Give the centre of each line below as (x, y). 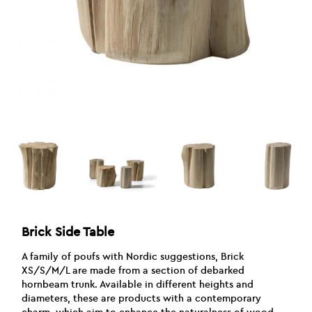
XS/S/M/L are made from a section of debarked (133, 270)
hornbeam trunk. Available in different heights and (138, 284)
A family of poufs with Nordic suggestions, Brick (133, 256)
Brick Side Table (68, 232)
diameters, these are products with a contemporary (142, 298)
